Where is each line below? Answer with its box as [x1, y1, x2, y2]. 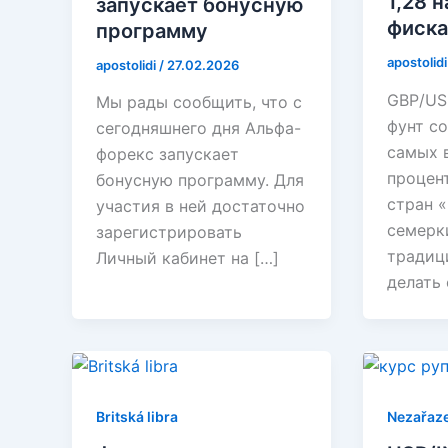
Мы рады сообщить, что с [96, 92, 302, 113]
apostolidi [96, 56, 159, 73]
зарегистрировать [96, 222, 242, 243]
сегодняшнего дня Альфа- [96, 118, 301, 139]
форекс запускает [96, 144, 239, 165]
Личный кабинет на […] [96, 248, 279, 269]
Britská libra [96, 407, 178, 425]
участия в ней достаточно [96, 196, 305, 217]
